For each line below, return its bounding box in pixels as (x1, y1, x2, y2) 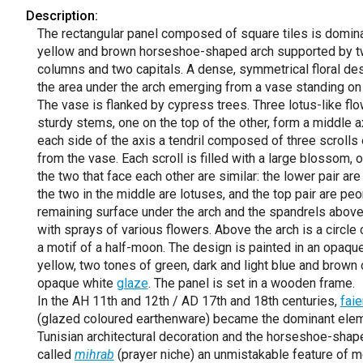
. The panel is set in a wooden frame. (147, 275, 355, 291)
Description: (25, 8, 98, 23)
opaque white (36, 275, 117, 291)
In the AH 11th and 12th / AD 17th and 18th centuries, (36, 293, 340, 309)
